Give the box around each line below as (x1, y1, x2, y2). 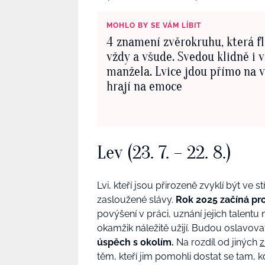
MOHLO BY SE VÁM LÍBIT (106, 21, 201, 30)
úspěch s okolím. (97, 237, 176, 248)
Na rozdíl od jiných (176, 237, 260, 248)
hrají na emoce (106, 78, 182, 94)
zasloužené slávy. (97, 194, 176, 206)
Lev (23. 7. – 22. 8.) (97, 141, 231, 164)
